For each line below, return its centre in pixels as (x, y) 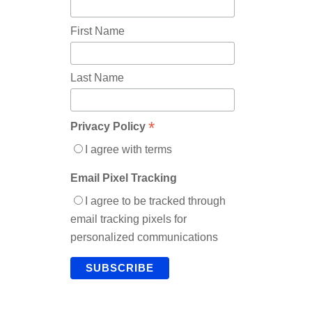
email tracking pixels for (128, 219)
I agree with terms (128, 150)
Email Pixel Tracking (123, 178)
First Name (97, 31)
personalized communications (144, 237)
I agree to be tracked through (155, 201)
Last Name (97, 78)
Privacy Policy (109, 127)
